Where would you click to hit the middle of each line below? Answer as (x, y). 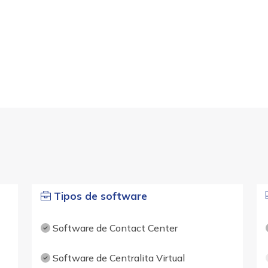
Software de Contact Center (114, 228)
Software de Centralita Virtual (117, 258)
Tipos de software (99, 196)
